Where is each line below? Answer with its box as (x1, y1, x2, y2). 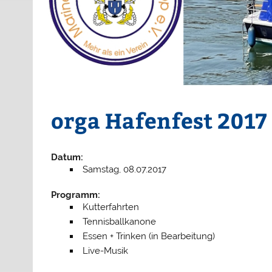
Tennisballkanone (82, 216, 156, 227)
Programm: (51, 189, 101, 200)
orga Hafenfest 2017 (51, 106, 268, 135)
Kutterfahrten (82, 201, 139, 212)
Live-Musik (82, 245, 128, 256)
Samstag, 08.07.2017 (82, 163, 166, 175)
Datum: (51, 151, 84, 163)
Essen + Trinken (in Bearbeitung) (82, 230, 215, 242)
